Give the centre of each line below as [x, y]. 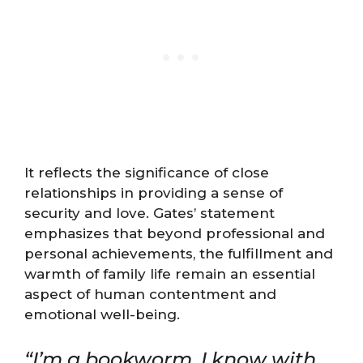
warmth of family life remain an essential [170, 273]
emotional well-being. [102, 314]
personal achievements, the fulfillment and [179, 253]
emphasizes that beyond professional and [175, 233]
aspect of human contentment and [150, 294]
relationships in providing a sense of [154, 192]
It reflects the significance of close [147, 172]
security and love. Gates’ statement [149, 213]
